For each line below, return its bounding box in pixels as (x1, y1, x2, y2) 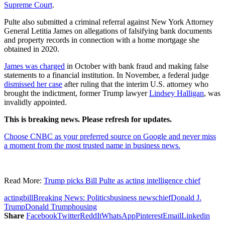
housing (72, 202, 97, 211)
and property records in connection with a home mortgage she (4, 35, 199, 44)
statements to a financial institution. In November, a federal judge (4, 70, 209, 79)
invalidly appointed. (4, 97, 67, 106)
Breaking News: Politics (33, 193, 110, 202)
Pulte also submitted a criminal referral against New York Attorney (4, 17, 213, 26)
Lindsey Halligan (149, 88, 204, 97)
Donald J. (171, 193, 201, 202)
